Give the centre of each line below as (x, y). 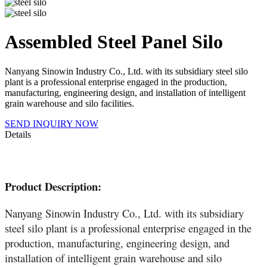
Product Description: (53, 187)
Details (18, 134)
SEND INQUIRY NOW (52, 123)
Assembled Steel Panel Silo (114, 42)
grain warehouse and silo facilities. (69, 103)
